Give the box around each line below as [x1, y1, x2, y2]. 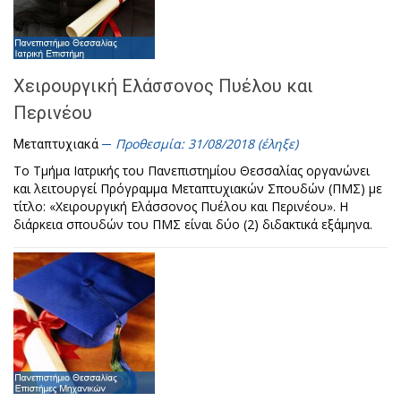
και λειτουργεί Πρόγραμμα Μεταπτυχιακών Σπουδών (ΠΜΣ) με [13, 180, 382, 197]
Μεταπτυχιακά [13, 137, 98, 151]
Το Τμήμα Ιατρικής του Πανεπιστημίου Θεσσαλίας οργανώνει [13, 162, 370, 179]
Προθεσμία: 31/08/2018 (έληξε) [115, 135, 298, 152]
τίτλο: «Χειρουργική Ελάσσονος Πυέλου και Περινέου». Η [13, 198, 348, 215]
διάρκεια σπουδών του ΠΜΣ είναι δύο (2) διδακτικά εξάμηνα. [13, 216, 372, 233]
